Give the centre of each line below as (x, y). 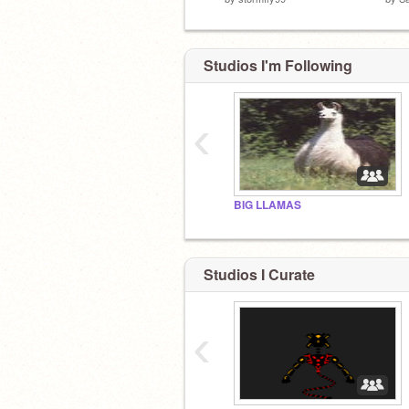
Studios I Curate (259, 274)
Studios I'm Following (278, 65)
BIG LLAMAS (267, 205)
